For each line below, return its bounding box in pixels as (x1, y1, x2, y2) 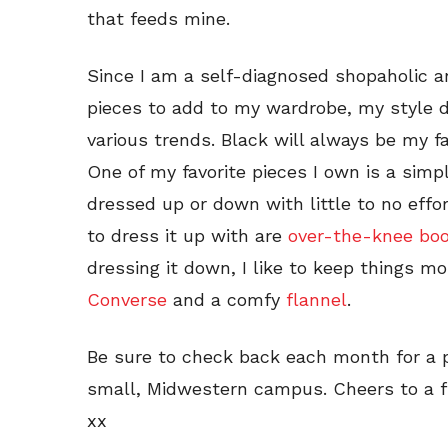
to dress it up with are (87, 224, 288, 246)
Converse (87, 288, 167, 310)
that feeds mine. (87, 7, 230, 29)
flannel (286, 288, 347, 310)
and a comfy (167, 288, 286, 310)
